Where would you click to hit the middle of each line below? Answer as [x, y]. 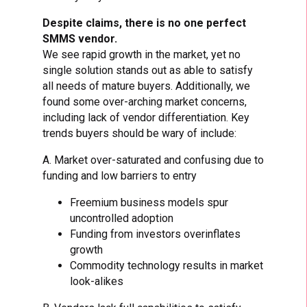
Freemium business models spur [149, 202]
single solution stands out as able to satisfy [148, 70]
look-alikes [97, 281]
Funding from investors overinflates [156, 234]
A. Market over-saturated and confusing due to [153, 160]
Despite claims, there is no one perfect [145, 23]
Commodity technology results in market [167, 265]
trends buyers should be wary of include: [140, 133]
